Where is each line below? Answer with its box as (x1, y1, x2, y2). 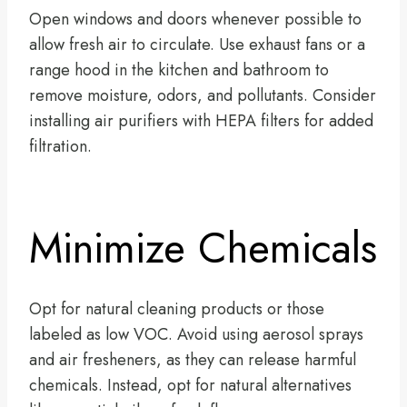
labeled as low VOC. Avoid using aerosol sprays (29, 322, 363, 346)
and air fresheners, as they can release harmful (29, 347, 356, 372)
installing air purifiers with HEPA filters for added (29, 108, 373, 133)
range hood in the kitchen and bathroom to (29, 57, 329, 82)
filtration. (29, 134, 92, 158)
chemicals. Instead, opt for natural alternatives (29, 372, 352, 397)
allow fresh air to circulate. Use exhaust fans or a (29, 32, 365, 56)
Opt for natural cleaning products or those (29, 296, 324, 321)
